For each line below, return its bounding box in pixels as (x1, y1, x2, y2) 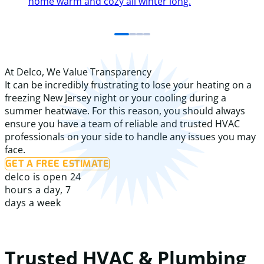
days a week (5, 196, 61, 209)
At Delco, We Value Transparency (5, 65, 151, 78)
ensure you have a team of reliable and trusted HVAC (5, 117, 240, 130)
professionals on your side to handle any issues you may (5, 130, 256, 143)
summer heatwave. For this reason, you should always (5, 104, 245, 117)
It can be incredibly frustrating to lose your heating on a (5, 78, 252, 91)
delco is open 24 (5, 170, 81, 183)
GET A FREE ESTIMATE (5, 157, 110, 170)
